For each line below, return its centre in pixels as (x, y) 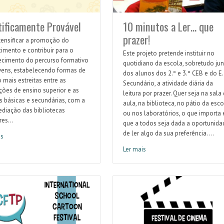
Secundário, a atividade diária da (168, 83)
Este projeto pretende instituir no (168, 53)
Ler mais (134, 149)
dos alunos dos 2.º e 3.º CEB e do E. (173, 73)
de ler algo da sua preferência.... (168, 133)
